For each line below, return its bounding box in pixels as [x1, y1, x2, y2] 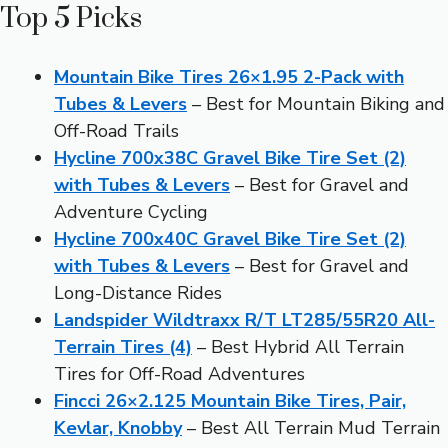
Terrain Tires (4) [54, 334, 192, 359]
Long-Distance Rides [54, 280, 222, 305]
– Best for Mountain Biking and [187, 91, 445, 116]
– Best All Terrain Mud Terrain [182, 415, 440, 440]
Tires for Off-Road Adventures [54, 361, 305, 386]
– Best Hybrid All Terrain [192, 334, 404, 359]
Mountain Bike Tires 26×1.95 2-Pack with [54, 64, 404, 89]
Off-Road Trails [54, 118, 179, 143]
